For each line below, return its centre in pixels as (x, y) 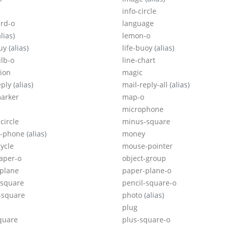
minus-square (146, 122)
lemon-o (136, 36)
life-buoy (138, 48)
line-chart (139, 60)
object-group (144, 158)
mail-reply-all (146, 85)
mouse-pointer (147, 146)
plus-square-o (146, 220)
